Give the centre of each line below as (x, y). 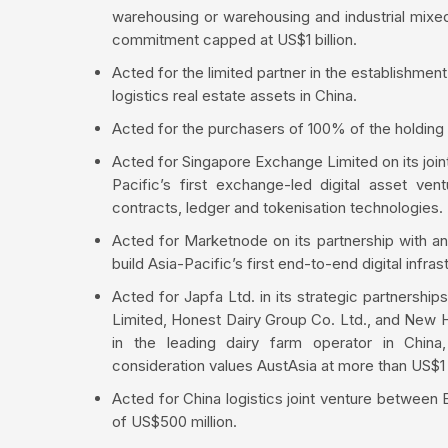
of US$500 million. (174, 421)
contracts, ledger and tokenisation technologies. (277, 207)
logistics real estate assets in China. (234, 95)
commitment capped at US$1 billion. (234, 39)
